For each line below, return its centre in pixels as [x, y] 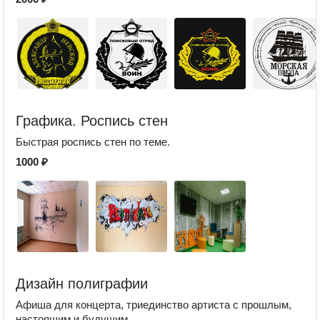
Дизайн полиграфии [82, 284]
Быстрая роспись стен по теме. [93, 142]
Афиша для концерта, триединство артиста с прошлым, [154, 305]
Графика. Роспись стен [92, 121]
